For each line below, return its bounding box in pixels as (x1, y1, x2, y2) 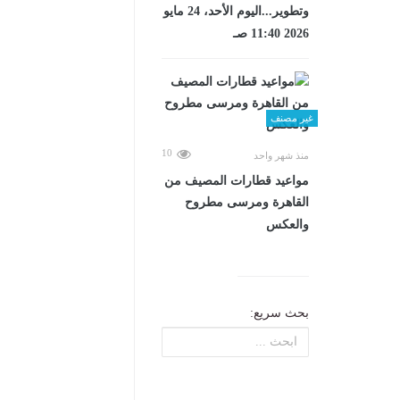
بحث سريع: (250, 305, 309, 320)
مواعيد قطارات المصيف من (164, 173, 309, 187)
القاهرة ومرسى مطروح (185, 195, 309, 209)
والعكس (266, 217, 309, 231)
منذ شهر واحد (254, 149, 309, 161)
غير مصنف (271, 112, 313, 123)
